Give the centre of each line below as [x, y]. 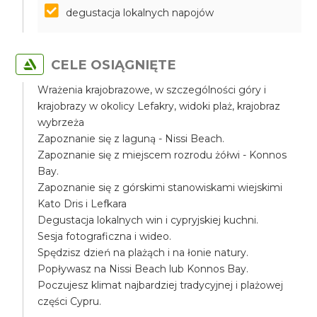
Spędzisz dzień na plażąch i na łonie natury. [143, 253]
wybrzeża [61, 122]
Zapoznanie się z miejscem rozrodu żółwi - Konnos [162, 155]
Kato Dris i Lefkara [82, 204]
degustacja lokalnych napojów [140, 13]
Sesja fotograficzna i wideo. [105, 236]
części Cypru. [70, 301]
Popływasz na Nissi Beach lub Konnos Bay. [143, 269]
